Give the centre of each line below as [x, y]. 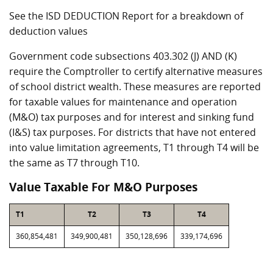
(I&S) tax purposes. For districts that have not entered [133, 132]
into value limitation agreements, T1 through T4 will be [134, 147]
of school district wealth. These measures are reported [135, 87]
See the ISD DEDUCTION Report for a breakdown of [126, 16]
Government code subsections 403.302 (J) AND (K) [123, 56]
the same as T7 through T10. [74, 163]
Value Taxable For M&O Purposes [103, 187]
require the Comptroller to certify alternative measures [136, 71]
